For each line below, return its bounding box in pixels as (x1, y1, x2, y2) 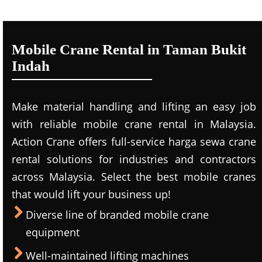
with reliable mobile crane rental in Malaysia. (12, 117, 256, 131)
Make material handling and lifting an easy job (12, 99, 256, 113)
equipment (26, 225, 80, 239)
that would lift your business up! (12, 187, 171, 201)
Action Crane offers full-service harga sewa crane (12, 135, 256, 149)
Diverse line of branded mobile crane (26, 208, 209, 222)
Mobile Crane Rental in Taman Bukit (12, 42, 246, 57)
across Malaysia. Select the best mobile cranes (12, 170, 256, 184)
